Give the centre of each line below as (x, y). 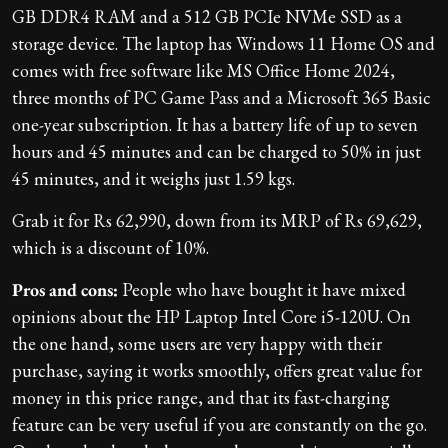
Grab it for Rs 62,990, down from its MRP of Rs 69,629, (217, 221)
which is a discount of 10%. (110, 248)
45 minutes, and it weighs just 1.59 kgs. (153, 179)
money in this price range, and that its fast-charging (201, 398)
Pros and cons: (65, 290)
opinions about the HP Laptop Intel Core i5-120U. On (211, 317)
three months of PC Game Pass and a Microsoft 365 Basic (221, 98)
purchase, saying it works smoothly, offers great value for (217, 371)
